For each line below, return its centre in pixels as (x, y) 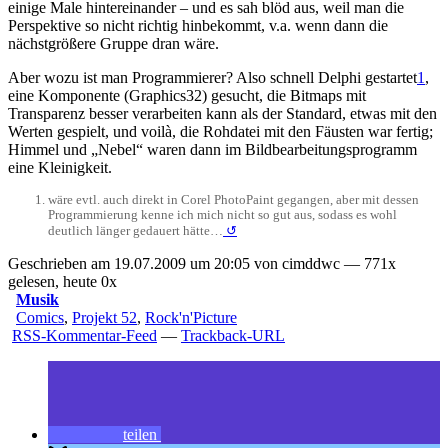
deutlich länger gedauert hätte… (135, 231)
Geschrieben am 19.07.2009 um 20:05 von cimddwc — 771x (202, 264)
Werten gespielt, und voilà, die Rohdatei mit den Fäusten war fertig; (220, 132)
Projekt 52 (104, 318)
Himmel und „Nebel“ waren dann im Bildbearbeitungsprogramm (212, 150)
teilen (140, 435)
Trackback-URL (233, 336)
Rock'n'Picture (191, 318)
